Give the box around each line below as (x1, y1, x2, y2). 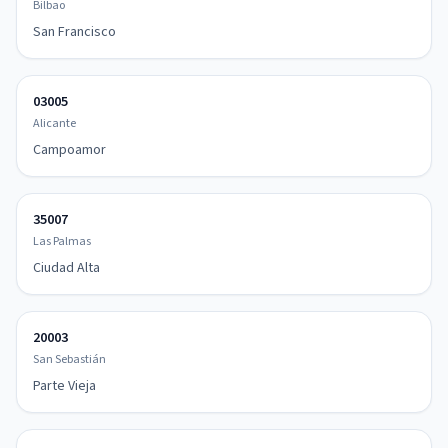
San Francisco (33, 22, 116, 42)
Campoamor (33, 140, 106, 160)
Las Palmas (33, 233, 91, 250)
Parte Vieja (33, 376, 96, 396)
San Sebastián (33, 351, 106, 368)
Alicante (33, 115, 76, 132)
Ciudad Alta (33, 258, 100, 278)
